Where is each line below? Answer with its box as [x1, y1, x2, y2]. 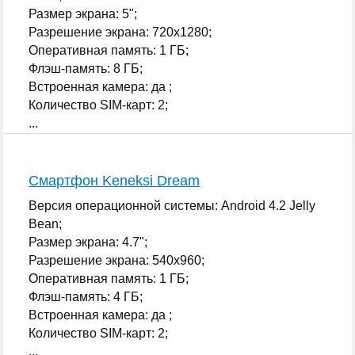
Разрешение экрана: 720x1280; [29, 25, 212, 39]
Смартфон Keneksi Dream [29, 172, 200, 189]
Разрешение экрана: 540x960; [29, 253, 205, 267]
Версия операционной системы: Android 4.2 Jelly [29, 198, 316, 212]
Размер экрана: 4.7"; [29, 235, 148, 249]
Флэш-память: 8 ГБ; [29, 61, 143, 75]
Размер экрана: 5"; [29, 6, 138, 21]
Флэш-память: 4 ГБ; [29, 289, 143, 303]
